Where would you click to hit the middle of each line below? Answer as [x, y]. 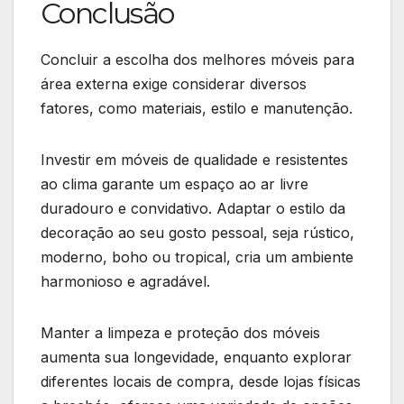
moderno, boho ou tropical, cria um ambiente [197, 257]
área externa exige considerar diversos [174, 83]
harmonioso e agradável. [128, 281]
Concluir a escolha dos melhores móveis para [197, 59]
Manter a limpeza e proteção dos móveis [180, 332]
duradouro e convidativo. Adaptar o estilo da [193, 208]
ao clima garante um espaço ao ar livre [174, 184]
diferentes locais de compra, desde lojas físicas [201, 381]
